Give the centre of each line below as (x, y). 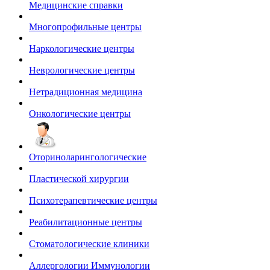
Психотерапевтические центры (93, 201)
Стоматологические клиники (89, 244)
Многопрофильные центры (85, 27)
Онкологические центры (80, 114)
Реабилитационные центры (86, 222)
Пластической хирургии (79, 179)
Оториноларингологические (88, 157)
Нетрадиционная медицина (86, 92)
